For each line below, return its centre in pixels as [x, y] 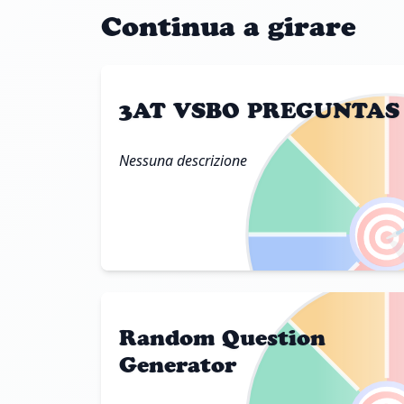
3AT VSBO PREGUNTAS [259, 110]
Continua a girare [229, 26]
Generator [178, 364]
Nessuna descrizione [183, 160]
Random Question [222, 337]
